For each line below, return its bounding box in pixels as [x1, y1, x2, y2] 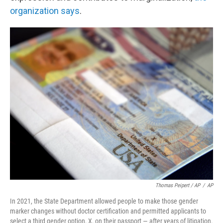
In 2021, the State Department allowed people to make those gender [10, 197, 198, 205]
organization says [10, 5, 80, 16]
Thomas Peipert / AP [155, 182, 200, 189]
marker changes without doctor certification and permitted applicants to [10, 207, 206, 215]
